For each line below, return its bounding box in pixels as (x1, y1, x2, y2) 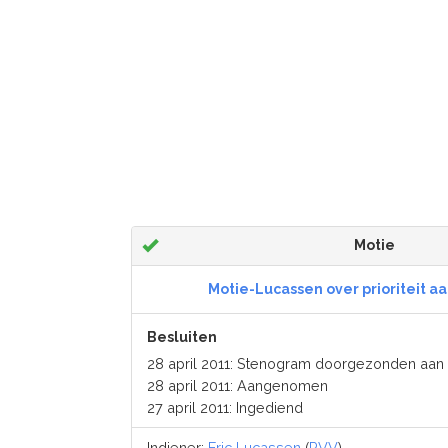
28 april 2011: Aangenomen (146, 377, 328, 394)
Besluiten (146, 329, 217, 345)
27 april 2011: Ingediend (146, 399, 303, 416)
